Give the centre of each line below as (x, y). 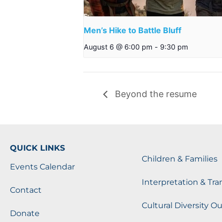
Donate (25, 213)
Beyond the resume (155, 94)
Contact (26, 190)
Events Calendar (42, 166)
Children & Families (179, 159)
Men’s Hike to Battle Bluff (133, 30)
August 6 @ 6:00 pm (118, 47)
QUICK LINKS (37, 148)
